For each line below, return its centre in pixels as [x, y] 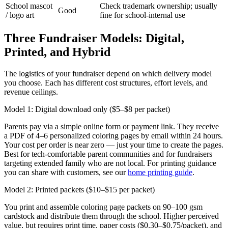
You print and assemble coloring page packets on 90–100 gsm [103, 207]
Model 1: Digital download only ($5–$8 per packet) [87, 109]
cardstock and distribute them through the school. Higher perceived [111, 216]
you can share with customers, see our [65, 173]
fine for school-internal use [142, 15]
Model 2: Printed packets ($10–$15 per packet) [79, 190]
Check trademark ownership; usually [159, 6]
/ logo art [20, 15]
